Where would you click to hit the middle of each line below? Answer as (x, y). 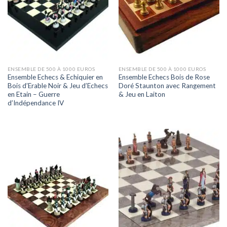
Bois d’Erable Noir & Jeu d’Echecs (58, 86)
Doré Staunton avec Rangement (167, 86)
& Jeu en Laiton (142, 94)
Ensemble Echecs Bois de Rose (164, 77)
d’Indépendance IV (35, 103)
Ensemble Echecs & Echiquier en (55, 77)
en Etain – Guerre (33, 94)
